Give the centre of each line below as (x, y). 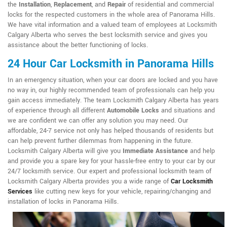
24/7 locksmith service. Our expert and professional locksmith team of (109, 172)
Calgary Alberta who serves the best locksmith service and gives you (107, 35)
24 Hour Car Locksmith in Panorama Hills (111, 64)
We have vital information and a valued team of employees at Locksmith (112, 25)
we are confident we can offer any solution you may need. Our (98, 121)
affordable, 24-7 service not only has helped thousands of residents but (110, 131)
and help (201, 151)
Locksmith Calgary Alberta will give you (65, 151)
